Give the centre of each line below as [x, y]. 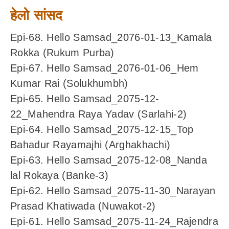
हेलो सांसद [37, 15]
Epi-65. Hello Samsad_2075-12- [85, 99]
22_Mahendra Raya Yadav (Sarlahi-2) [99, 114]
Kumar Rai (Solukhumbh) [69, 84]
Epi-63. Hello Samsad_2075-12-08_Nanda [109, 160]
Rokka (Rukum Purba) [62, 53]
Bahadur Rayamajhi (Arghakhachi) [90, 145]
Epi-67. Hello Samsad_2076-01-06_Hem [105, 68]
